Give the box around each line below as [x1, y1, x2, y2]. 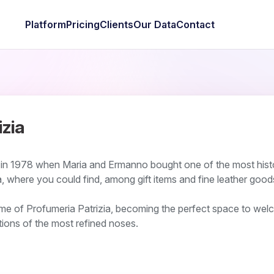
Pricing [65, 18, 100, 31]
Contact [176, 18, 215, 31]
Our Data [133, 18, 176, 31]
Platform [24, 18, 66, 31]
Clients [99, 18, 133, 31]
